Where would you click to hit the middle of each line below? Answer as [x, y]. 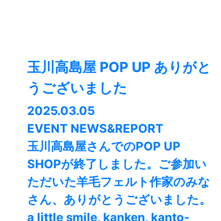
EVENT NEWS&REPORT [95, 129]
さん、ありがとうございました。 [119, 200]
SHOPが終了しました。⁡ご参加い [117, 164]
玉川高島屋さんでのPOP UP [104, 147]
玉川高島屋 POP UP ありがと [119, 67]
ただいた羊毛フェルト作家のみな [119, 182]
